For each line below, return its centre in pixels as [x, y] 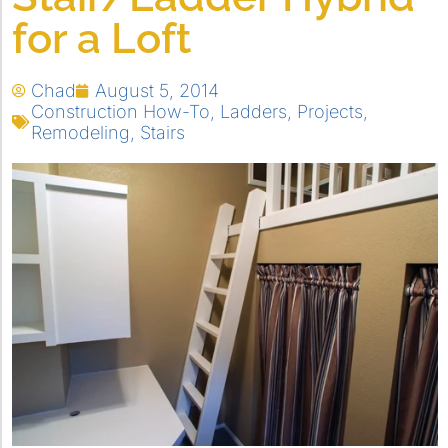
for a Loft [101, 38]
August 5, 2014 [157, 90]
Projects [330, 111]
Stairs [162, 132]
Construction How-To [120, 111]
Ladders [253, 111]
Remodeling [80, 132]
